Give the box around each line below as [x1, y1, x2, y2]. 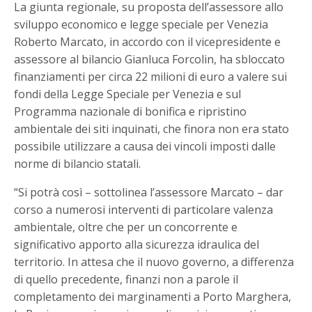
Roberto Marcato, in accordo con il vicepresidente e [14, 34, 281, 50]
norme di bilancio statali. [14, 156, 141, 172]
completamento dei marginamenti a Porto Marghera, [14, 289, 292, 305]
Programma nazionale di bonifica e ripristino [14, 104, 247, 120]
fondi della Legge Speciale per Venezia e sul [14, 86, 242, 102]
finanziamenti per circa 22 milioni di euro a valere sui [14, 69, 288, 85]
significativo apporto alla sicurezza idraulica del [14, 237, 260, 253]
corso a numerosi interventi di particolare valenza [14, 202, 274, 218]
